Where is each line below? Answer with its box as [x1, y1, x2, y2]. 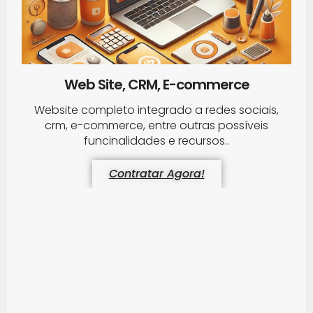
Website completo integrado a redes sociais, [34, 101, 279, 118]
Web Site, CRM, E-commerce [64, 74, 249, 94]
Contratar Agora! [108, 165, 205, 182]
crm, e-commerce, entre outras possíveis [45, 117, 268, 133]
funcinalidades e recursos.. [84, 132, 229, 149]
